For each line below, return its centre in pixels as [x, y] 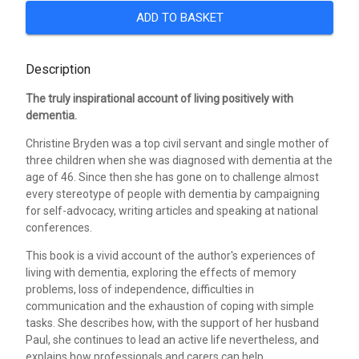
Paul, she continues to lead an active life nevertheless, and [172, 340]
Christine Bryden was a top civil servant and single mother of [177, 144]
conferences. [59, 228]
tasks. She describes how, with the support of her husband [172, 323]
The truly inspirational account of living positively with [159, 99]
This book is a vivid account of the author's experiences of [171, 256]
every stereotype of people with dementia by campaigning [173, 194]
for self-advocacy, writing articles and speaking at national [172, 211]
